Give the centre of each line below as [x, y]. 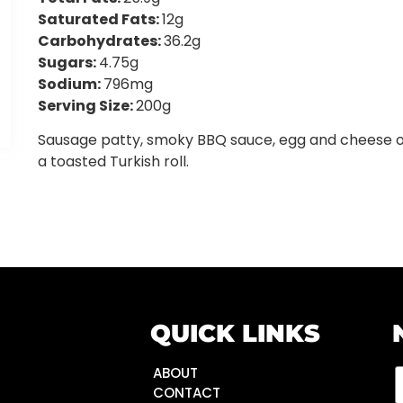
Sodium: [71, 85]
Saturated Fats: [100, 20]
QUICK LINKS [235, 333]
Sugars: [69, 63]
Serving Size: [87, 106]
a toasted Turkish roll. [114, 162]
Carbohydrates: [101, 41]
